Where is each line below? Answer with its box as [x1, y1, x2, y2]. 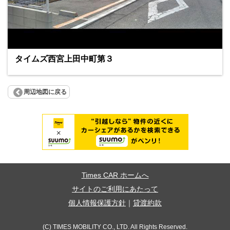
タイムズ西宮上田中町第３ [15, 54, 113, 63]
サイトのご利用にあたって [72, 185, 158, 194]
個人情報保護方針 [68, 199, 126, 207]
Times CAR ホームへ [81, 171, 149, 180]
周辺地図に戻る [24, 88, 67, 95]
